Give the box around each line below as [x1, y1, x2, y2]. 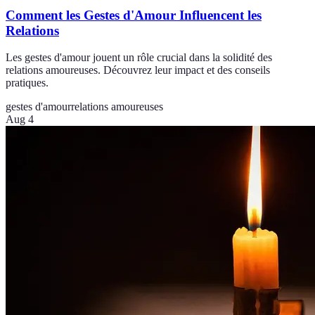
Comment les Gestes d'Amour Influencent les [6, 7, 262, 22]
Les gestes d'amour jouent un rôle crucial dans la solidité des [6, 51, 272, 64]
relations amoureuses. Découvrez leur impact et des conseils [6, 64, 270, 77]
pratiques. [6, 77, 49, 89]
